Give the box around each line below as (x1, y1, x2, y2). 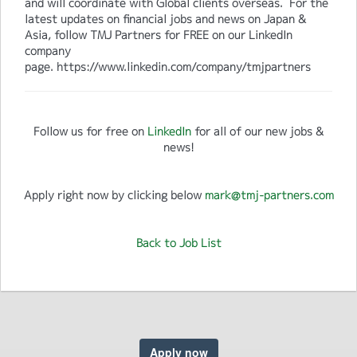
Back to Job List (135, 235, 222, 251)
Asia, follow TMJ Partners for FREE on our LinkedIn (25, 27, 292, 43)
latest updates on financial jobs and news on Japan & (25, 11, 306, 27)
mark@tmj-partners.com (204, 187, 334, 203)
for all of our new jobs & (191, 124, 324, 139)
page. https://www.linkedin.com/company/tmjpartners (25, 59, 311, 75)
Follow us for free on (33, 124, 147, 139)
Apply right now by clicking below (23, 187, 205, 203)
